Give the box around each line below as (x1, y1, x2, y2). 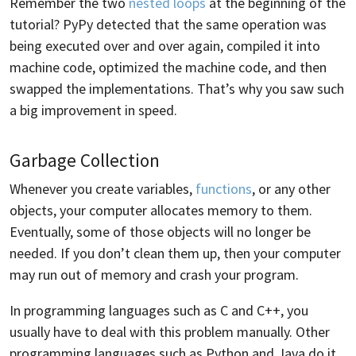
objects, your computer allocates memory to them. (10, 201, 312, 220)
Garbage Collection (10, 149, 160, 172)
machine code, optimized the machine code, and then (10, 58, 327, 77)
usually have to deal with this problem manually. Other (10, 323, 330, 342)
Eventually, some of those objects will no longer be (10, 222, 311, 242)
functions (195, 180, 252, 199)
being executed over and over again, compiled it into (10, 37, 320, 56)
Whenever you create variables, (10, 180, 195, 199)
